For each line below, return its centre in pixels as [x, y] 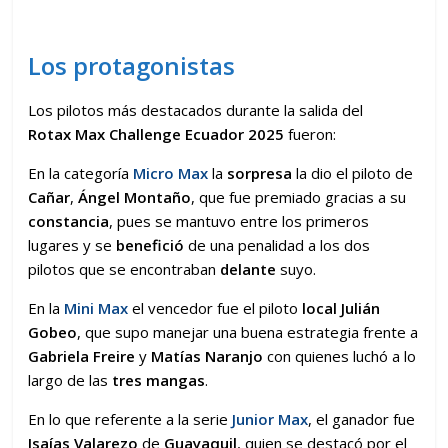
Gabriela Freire [82, 355]
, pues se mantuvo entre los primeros [239, 220]
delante [248, 268]
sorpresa [260, 172]
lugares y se [72, 244]
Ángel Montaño [135, 196]
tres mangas [159, 379]
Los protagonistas [132, 65]
